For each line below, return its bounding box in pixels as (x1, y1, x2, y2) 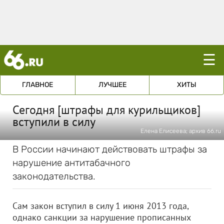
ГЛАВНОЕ (22, 80, 53, 89)
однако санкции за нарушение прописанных (12, 211, 191, 223)
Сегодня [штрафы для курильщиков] (12, 102, 200, 117)
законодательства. (12, 170, 95, 182)
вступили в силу (12, 114, 95, 129)
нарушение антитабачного (12, 157, 130, 168)
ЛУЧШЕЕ (98, 80, 126, 89)
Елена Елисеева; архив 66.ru (140, 127, 221, 134)
